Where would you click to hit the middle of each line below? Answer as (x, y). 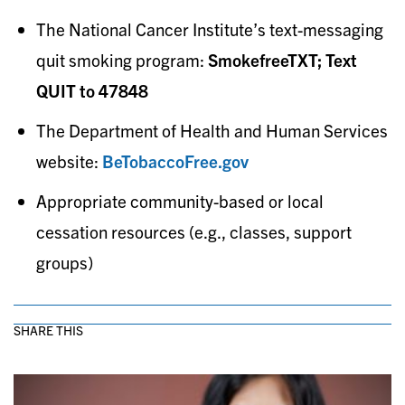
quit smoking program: (122, 59)
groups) (65, 262)
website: (69, 160)
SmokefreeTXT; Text (283, 59)
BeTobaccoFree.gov (175, 160)
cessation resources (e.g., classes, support (194, 231)
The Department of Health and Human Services (212, 130)
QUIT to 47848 (92, 90)
